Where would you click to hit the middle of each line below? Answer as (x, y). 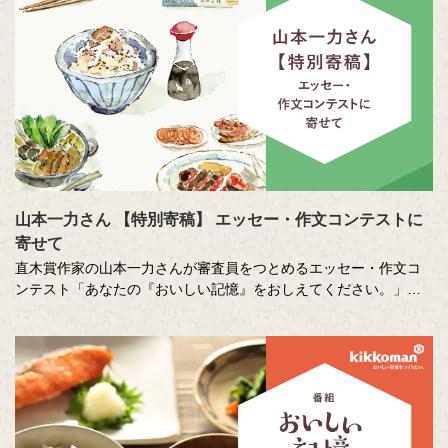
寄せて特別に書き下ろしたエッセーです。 (148, 310)
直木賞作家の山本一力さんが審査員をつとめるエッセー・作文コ (218, 268)
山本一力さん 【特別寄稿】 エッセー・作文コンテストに (219, 220)
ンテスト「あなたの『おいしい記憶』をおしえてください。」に (218, 289)
